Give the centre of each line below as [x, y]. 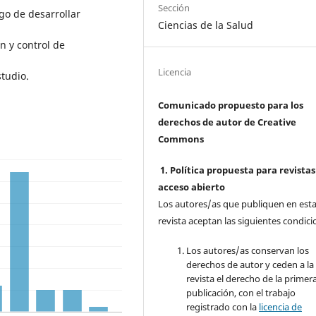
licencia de [281, 307]
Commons [181, 139]
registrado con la [223, 307]
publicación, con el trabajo [241, 293]
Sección [174, 8]
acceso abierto [192, 187]
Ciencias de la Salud [206, 25]
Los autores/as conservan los [248, 251]
